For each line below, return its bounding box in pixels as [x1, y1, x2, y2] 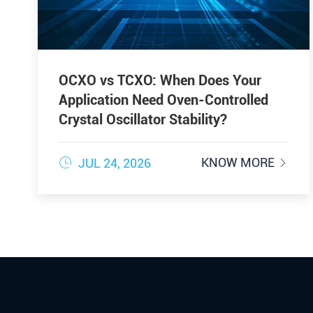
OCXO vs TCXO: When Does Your [58, 71, 261, 89]
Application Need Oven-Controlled [58, 91, 268, 108]
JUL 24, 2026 [75, 155, 151, 170]
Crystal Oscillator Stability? [58, 110, 227, 128]
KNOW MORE [201, 154, 278, 170]
